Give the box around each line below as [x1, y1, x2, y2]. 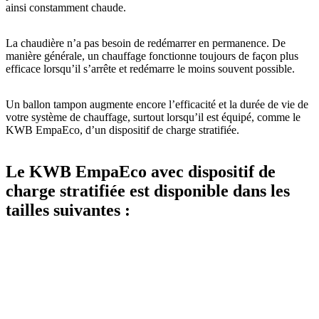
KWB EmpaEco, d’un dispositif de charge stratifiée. [6, 124, 239, 137]
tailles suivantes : [6, 201, 130, 220]
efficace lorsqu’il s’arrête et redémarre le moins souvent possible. [6, 63, 295, 75]
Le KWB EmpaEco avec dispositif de [6, 162, 276, 182]
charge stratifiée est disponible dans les [6, 182, 290, 201]
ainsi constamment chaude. [6, 1, 126, 14]
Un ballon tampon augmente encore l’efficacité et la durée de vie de [6, 98, 308, 111]
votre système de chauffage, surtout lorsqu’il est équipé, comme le [6, 111, 300, 124]
